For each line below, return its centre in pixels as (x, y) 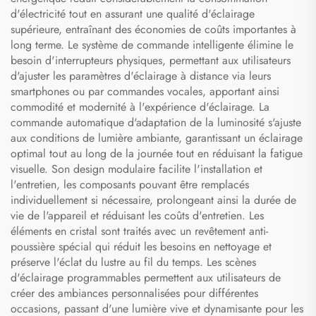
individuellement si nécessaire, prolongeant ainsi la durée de (153, 200)
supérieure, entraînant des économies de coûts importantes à (153, 30)
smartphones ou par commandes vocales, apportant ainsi (145, 92)
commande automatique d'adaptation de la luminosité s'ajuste (156, 123)
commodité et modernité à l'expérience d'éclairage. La (140, 107)
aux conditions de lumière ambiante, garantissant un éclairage (157, 138)
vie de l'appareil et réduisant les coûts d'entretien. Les (137, 216)
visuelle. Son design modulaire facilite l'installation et (136, 169)
